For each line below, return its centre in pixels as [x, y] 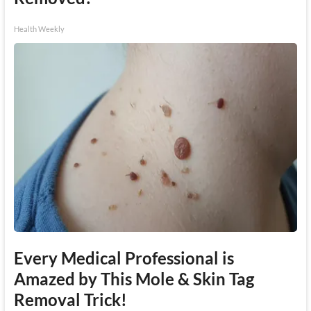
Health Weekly [39, 28]
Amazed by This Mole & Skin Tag [134, 278]
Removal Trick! [70, 299]
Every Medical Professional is [124, 258]
